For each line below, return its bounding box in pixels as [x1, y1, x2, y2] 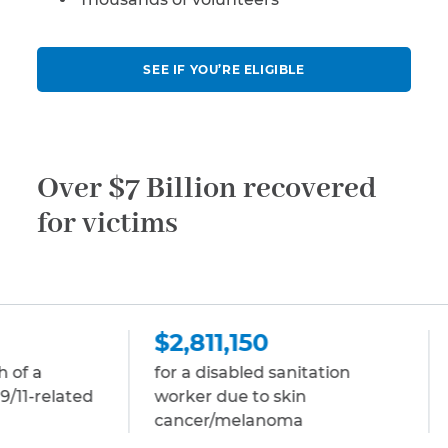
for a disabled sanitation [8, 363, 205, 383]
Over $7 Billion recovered [37, 170, 377, 209]
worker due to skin [8, 387, 161, 407]
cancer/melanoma [8, 411, 158, 431]
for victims [37, 205, 178, 244]
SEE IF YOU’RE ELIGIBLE [143, 62, 305, 78]
